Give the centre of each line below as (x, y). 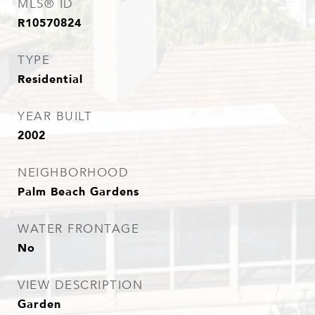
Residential (50, 79)
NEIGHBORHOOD (73, 173)
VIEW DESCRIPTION (80, 285)
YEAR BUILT (55, 116)
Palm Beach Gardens (78, 191)
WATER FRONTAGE (78, 229)
